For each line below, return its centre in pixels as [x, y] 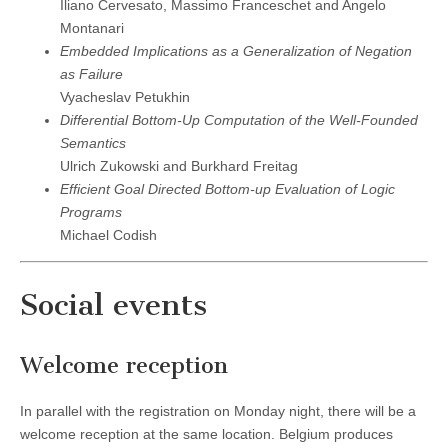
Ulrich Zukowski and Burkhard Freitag [179, 166]
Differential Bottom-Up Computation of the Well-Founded [239, 120]
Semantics [93, 143]
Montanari [92, 28]
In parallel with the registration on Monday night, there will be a [218, 410]
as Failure [91, 74]
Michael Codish [108, 235]
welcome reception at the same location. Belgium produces [206, 433]
